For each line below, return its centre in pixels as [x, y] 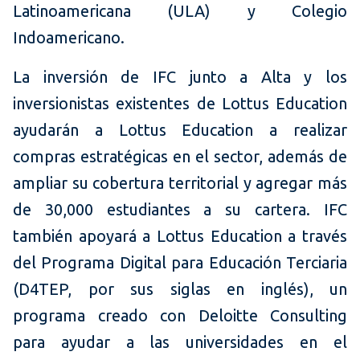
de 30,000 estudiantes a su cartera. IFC [180, 210]
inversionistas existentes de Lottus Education [180, 104]
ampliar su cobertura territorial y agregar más [180, 183]
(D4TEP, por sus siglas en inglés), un [180, 289]
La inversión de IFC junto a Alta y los [180, 77]
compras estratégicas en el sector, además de [180, 157]
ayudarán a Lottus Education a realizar [180, 130]
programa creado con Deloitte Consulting [180, 316]
